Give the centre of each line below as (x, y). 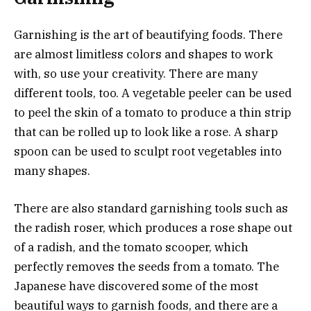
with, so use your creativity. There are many (136, 73)
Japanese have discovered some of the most (136, 286)
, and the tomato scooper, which (161, 247)
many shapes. (52, 170)
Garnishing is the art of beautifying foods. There (148, 34)
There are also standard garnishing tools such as (151, 208)
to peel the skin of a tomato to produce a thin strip (152, 112)
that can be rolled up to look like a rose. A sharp (146, 132)
